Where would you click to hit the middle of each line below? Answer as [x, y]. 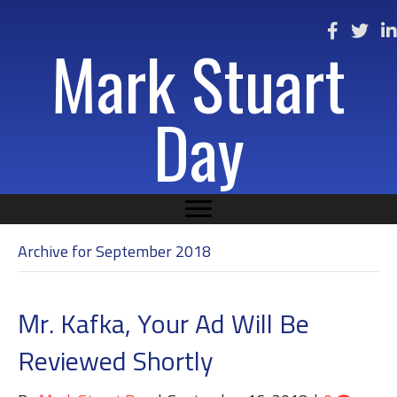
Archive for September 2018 [114, 253]
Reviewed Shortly [115, 363]
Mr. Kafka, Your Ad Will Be [163, 326]
